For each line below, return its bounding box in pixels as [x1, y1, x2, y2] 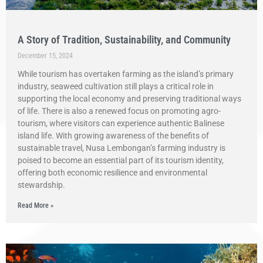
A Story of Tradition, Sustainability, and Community [18, 33, 231, 46]
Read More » [18, 201, 53, 210]
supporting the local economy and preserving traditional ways [18, 94, 241, 103]
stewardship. [18, 180, 65, 190]
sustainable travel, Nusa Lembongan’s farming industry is [18, 143, 225, 153]
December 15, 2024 [18, 52, 73, 60]
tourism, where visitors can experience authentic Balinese [18, 119, 224, 128]
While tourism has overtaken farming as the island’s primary [18, 69, 234, 79]
